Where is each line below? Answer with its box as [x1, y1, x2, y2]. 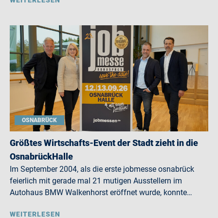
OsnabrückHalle [10, 151, 73, 162]
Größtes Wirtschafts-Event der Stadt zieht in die [10, 138, 198, 148]
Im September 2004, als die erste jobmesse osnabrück [10, 164, 194, 174]
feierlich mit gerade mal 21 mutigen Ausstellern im [10, 176, 182, 185]
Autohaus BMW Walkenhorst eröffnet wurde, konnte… [10, 188, 192, 197]
